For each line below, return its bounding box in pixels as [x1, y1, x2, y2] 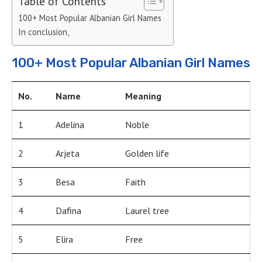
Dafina [56, 205, 81, 217]
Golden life [125, 147, 169, 160]
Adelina [56, 119, 84, 131]
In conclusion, [18, 26, 69, 38]
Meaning [125, 90, 161, 102]
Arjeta [56, 147, 80, 160]
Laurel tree [125, 205, 169, 217]
